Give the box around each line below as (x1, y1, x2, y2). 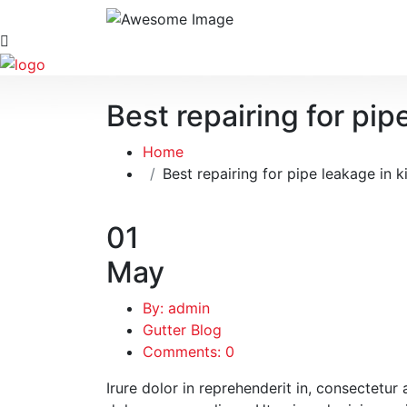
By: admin (143, 298, 210, 317)
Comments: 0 (143, 342, 234, 361)
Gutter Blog (143, 320, 222, 339)
